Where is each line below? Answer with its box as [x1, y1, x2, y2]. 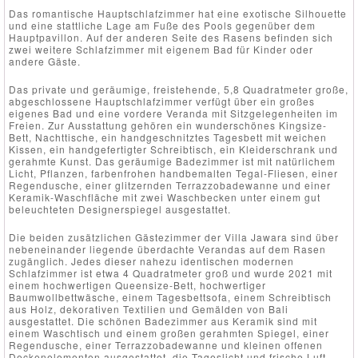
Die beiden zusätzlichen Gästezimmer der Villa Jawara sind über [9, 229, 339, 244]
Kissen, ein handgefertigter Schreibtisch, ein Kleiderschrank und [9, 141, 338, 156]
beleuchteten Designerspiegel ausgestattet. [9, 201, 231, 216]
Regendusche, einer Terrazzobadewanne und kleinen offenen [9, 337, 323, 352]
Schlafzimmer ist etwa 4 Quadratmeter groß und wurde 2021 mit [9, 265, 332, 280]
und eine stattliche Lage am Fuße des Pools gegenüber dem [9, 18, 316, 32]
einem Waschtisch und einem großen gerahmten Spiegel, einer [9, 325, 329, 340]
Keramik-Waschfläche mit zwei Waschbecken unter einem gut [9, 189, 320, 204]
